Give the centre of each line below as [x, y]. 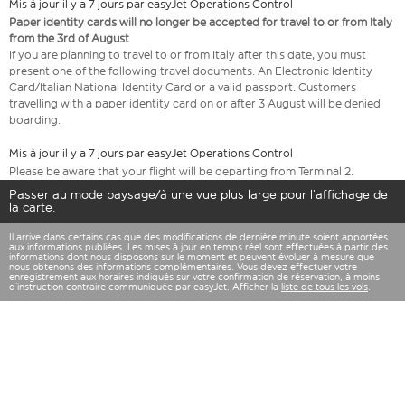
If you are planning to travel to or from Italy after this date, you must [188, 55]
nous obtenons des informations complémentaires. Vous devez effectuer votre [183, 268]
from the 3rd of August [69, 39]
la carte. [33, 208]
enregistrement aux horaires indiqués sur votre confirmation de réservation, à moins [194, 278]
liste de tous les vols [325, 287]
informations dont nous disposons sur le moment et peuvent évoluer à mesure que [192, 258]
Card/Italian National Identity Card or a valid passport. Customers [183, 88]
